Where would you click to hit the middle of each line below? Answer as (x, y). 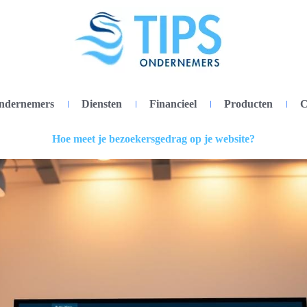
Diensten (102, 104)
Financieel (173, 104)
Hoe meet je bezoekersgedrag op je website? (153, 139)
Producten (248, 104)
